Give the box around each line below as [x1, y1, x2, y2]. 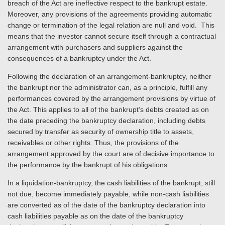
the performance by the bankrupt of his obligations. [8, 161, 169, 169]
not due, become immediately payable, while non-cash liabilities [8, 190, 209, 198]
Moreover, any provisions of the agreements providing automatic [8, 10, 212, 18]
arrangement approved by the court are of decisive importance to [8, 150, 214, 158]
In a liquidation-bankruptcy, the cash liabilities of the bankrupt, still [8, 179, 215, 187]
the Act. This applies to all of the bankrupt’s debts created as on [8, 105, 209, 114]
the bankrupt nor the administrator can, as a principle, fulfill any [8, 83, 207, 91]
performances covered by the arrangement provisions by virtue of [8, 94, 215, 102]
